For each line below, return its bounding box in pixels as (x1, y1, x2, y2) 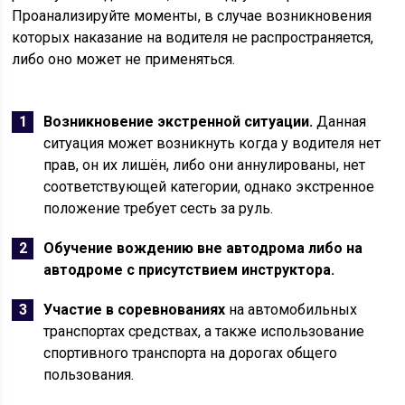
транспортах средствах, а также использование (43, 323, 365, 341)
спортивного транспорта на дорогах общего (43, 344, 338, 363)
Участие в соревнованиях (43, 301, 226, 319)
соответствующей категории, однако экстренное (43, 178, 375, 196)
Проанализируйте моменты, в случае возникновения (12, 7, 372, 25)
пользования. (43, 366, 135, 384)
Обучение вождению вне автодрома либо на (43, 240, 363, 258)
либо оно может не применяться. (12, 51, 236, 69)
